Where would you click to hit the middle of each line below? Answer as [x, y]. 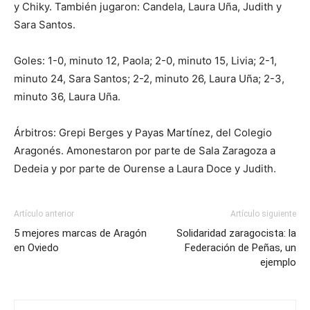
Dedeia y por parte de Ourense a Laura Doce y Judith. [145, 168]
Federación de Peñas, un [240, 247]
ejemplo [278, 262]
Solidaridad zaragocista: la [236, 233]
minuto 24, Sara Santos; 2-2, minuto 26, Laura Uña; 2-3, [149, 78]
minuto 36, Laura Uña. [67, 96]
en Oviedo [36, 247]
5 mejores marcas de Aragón [80, 233]
